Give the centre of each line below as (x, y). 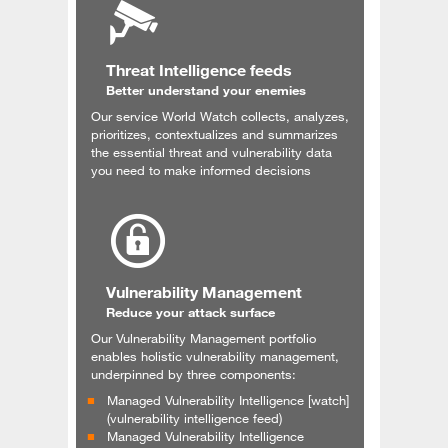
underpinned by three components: (193, 373)
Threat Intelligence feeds (199, 69)
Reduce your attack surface (190, 311)
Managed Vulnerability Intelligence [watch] (228, 399)
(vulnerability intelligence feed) (194, 417)
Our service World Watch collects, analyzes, (220, 115)
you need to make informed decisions (201, 169)
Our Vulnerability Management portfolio (203, 337)
